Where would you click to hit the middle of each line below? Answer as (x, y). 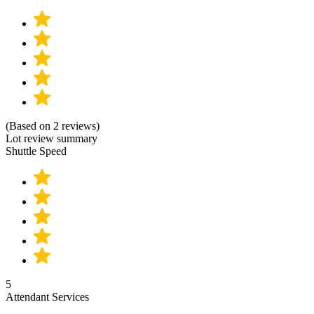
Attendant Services (47, 296)
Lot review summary (52, 138)
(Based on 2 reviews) (53, 125)
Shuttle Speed (36, 151)
